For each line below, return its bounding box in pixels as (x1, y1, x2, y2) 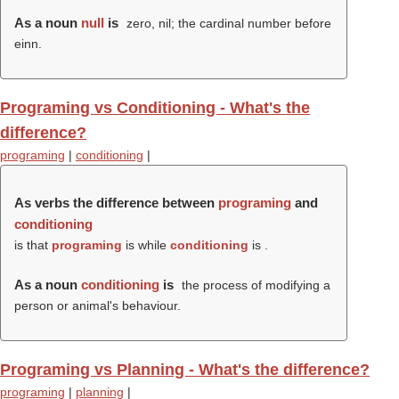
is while (122, 238, 170, 252)
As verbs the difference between (14, 195, 218, 210)
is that (14, 238, 52, 252)
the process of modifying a (177, 278, 330, 292)
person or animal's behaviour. (14, 298, 181, 313)
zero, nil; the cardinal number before (122, 16, 331, 30)
